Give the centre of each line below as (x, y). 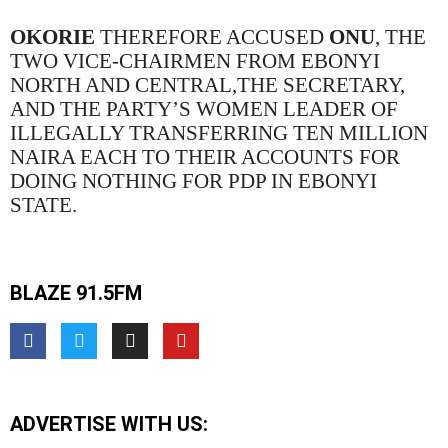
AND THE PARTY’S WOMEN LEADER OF (204, 109)
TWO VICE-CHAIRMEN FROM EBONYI (195, 61)
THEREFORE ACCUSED (212, 37)
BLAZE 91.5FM (76, 293)
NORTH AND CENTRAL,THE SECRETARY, (207, 85)
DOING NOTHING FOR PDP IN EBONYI (193, 181)
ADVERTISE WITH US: (109, 424)
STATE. (43, 205)
